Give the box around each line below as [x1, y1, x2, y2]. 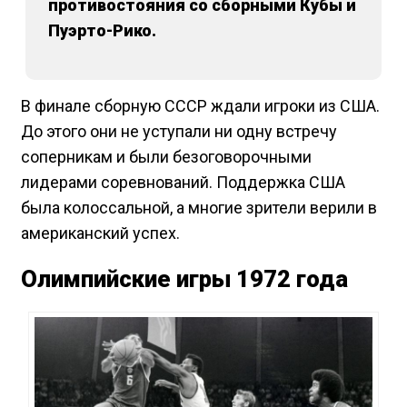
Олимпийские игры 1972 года [21, 265, 348, 293]
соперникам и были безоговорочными [21, 146, 312, 166]
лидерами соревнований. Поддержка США [21, 172, 345, 192]
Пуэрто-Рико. [48, 20, 156, 40]
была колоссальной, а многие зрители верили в [21, 197, 377, 217]
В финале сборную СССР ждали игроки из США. [21, 95, 380, 115]
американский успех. [21, 223, 180, 243]
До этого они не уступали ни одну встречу [21, 121, 337, 141]
